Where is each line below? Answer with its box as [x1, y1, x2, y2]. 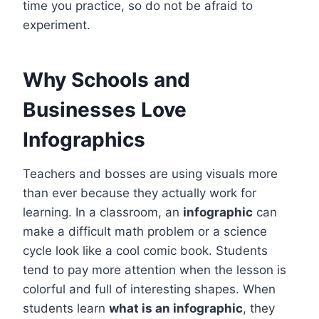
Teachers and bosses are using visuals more [23, 167, 278, 182]
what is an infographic [109, 301, 243, 316]
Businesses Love [23, 98, 187, 122]
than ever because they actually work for [23, 186, 256, 201]
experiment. [23, 18, 90, 33]
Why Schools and [23, 68, 190, 93]
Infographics [23, 127, 145, 152]
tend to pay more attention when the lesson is [23, 263, 286, 278]
